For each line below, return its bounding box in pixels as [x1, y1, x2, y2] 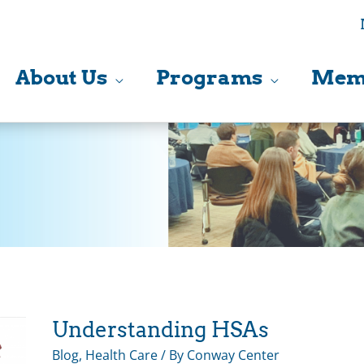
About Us [15, 65, 107, 89]
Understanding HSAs [52, 316, 269, 342]
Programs [156, 65, 262, 89]
